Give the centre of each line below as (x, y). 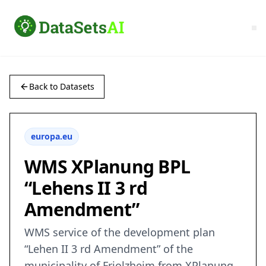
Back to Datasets (62, 87)
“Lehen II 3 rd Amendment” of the (109, 249)
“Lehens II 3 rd (86, 188)
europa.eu (52, 137)
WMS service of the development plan (120, 232)
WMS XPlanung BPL (107, 167)
